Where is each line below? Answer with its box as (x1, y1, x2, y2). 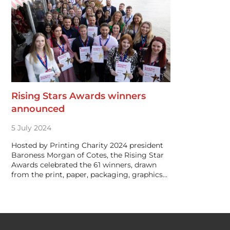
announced (11, 103, 65, 114)
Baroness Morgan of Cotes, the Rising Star (11, 150, 164, 160)
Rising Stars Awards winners (11, 90, 146, 102)
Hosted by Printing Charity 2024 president (11, 141, 163, 150)
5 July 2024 (11, 123, 51, 132)
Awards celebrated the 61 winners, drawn (11, 160, 157, 169)
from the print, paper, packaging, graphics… (11, 170, 167, 179)
